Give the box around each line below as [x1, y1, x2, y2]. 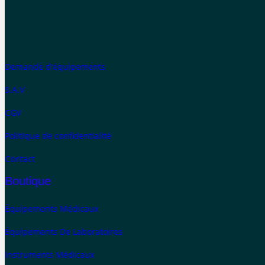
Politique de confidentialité [5, 130, 111, 141]
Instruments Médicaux [5, 249, 94, 260]
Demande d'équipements [5, 61, 105, 72]
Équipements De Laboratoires [5, 226, 122, 237]
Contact [5, 153, 35, 164]
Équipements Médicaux [5, 203, 98, 214]
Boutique [5, 174, 51, 188]
